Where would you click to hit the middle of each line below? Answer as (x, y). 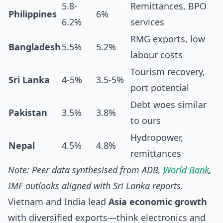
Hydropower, (157, 137)
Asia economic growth (158, 202)
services (147, 22)
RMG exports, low (168, 39)
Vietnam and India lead (58, 202)
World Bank (186, 170)
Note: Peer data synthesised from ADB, (86, 170)
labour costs (157, 55)
